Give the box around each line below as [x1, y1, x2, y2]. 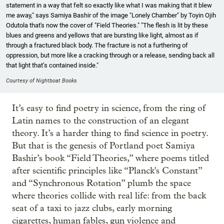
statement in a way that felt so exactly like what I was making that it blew [6, 1, 212, 9]
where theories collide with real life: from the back [12, 190, 206, 201]
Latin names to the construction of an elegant [12, 115, 189, 126]
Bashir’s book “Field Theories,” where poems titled [12, 153, 209, 164]
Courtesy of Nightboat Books [6, 77, 77, 84]
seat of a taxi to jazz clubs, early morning [12, 203, 172, 214]
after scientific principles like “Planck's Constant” [12, 165, 202, 176]
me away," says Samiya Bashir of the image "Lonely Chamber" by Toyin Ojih [6, 11, 216, 19]
